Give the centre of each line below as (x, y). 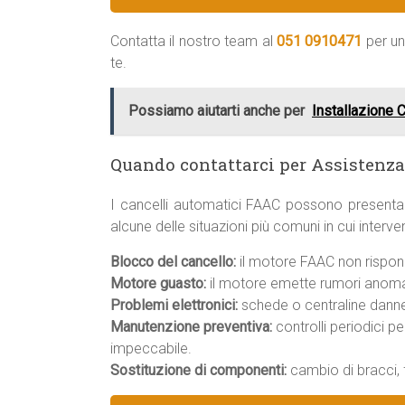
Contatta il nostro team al (193, 41)
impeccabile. (151, 348)
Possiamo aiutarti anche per (217, 111)
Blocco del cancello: (173, 262)
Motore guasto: (158, 283)
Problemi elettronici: (174, 305)
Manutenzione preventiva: (191, 327)
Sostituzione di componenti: (198, 370)
